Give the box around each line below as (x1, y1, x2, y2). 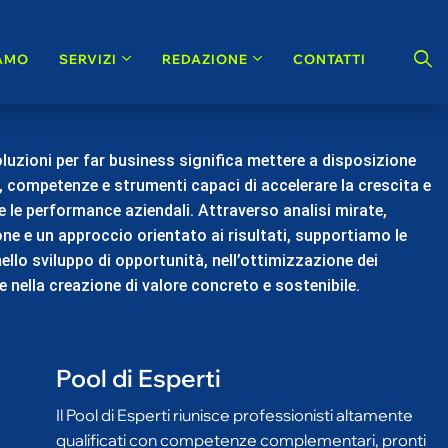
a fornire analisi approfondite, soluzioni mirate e (56, 424, 402, 444)
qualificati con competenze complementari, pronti (56, 399, 426, 419)
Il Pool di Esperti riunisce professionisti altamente (56, 374, 413, 394)
